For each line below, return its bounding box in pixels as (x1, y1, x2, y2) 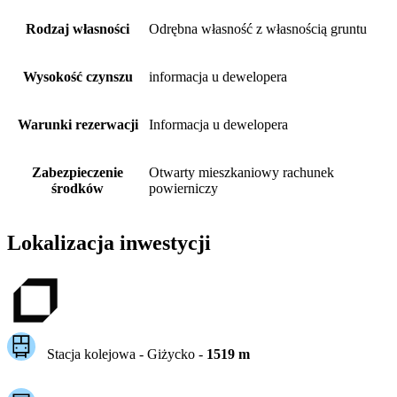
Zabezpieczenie (32, 164, 123, 180)
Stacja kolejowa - (46, 346, 147, 362)
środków (51, 180, 104, 196)
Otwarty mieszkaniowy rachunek (149, 164, 334, 180)
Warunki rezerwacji (17, 116, 138, 132)
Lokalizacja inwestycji (7, 230, 211, 254)
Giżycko (146, 346, 195, 362)
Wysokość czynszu (22, 68, 133, 84)
